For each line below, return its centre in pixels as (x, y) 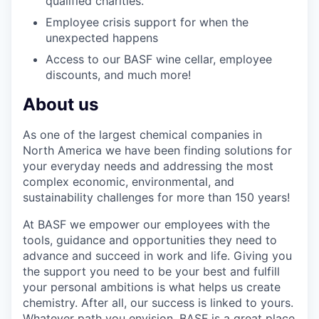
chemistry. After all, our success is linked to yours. (158, 303)
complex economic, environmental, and (129, 182)
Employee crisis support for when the (147, 22)
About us (61, 105)
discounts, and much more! (118, 75)
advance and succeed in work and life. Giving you (157, 256)
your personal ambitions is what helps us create (152, 287)
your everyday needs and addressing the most (148, 166)
